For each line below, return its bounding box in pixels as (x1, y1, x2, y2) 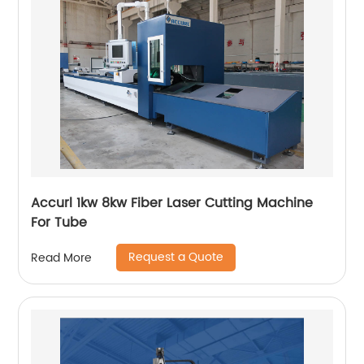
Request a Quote (128, 248, 224, 266)
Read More (31, 248, 93, 267)
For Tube (31, 212, 88, 233)
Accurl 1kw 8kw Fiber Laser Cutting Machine (31, 193, 314, 214)
